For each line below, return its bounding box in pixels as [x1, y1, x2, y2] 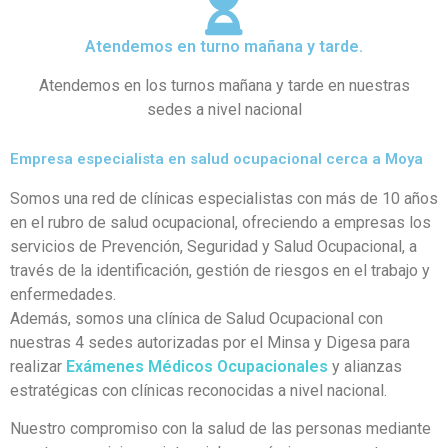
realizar [10, 356, 66, 376]
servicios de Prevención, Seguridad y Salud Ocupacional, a [10, 236, 417, 256]
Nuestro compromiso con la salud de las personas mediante [10, 419, 431, 439]
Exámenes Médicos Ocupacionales [66, 356, 328, 376]
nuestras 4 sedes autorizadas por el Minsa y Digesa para [10, 332, 410, 352]
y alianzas [328, 356, 402, 376]
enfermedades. [10, 284, 116, 304]
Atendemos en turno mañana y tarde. [85, 37, 363, 57]
